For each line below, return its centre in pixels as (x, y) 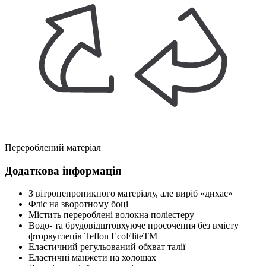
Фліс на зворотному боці (78, 204)
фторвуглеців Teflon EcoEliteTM (93, 236)
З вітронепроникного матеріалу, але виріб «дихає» (131, 194)
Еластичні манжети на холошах (92, 258)
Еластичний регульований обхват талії (107, 247)
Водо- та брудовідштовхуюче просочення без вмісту (134, 226)
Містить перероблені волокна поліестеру (111, 215)
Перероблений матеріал (53, 148)
